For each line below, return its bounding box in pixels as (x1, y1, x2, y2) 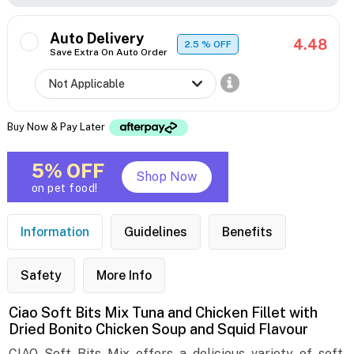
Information (20, 224, 89, 240)
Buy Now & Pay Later (6, 120, 107, 133)
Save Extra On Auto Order (49, 47, 168, 58)
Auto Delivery (49, 30, 144, 47)
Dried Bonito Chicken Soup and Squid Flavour (9, 321, 309, 338)
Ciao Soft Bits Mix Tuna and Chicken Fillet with (9, 304, 318, 322)
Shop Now (136, 169, 198, 185)
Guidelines (123, 224, 187, 240)
